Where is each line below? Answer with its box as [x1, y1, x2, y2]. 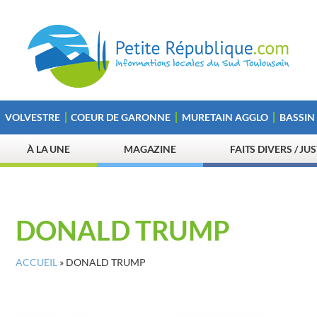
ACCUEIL [16, 257, 57, 268]
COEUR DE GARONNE [71, 111, 171, 123]
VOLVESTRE [4, 111, 60, 123]
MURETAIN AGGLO [181, 111, 268, 123]
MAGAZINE [123, 143, 177, 155]
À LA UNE [26, 143, 71, 155]
